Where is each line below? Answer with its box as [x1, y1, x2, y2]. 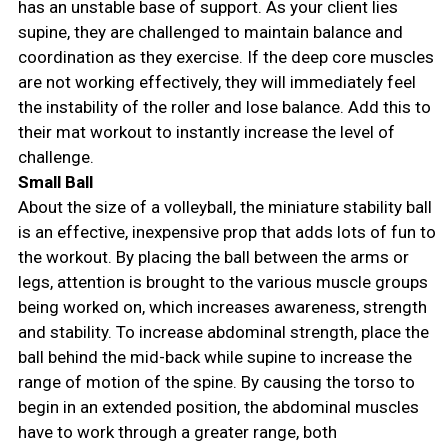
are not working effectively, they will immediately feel [17, 71, 416, 92]
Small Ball [17, 171, 93, 192]
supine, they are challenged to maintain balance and [17, 21, 403, 42]
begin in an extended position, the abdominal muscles [17, 396, 419, 417]
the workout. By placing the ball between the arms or [17, 246, 409, 267]
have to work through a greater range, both [17, 421, 337, 442]
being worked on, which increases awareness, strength [17, 296, 427, 317]
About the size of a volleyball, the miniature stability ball [17, 196, 432, 217]
